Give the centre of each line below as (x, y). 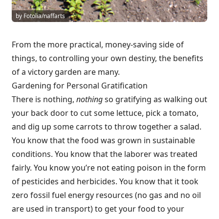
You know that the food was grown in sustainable (103, 141)
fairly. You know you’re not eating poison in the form (109, 168)
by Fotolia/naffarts (40, 16)
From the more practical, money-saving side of (98, 45)
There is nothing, (44, 99)
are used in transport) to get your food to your (98, 209)
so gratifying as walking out (155, 99)
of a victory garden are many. (66, 72)
